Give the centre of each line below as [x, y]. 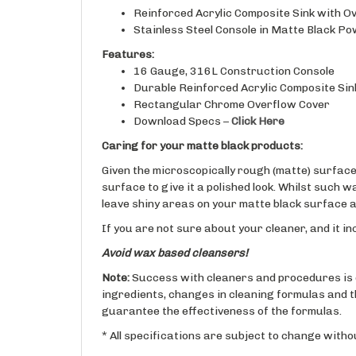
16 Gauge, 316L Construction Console [234, 56]
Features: [128, 39]
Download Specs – [182, 106]
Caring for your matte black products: [202, 130]
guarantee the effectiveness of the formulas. [222, 296]
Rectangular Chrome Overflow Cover [232, 89]
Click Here [258, 106]
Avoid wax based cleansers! [175, 238]
